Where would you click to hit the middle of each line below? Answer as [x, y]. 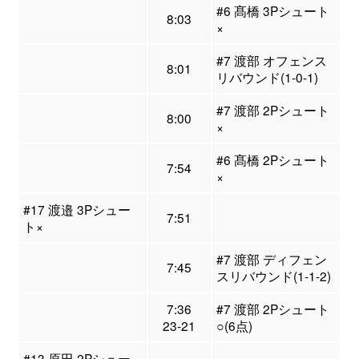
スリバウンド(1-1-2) [273, 276]
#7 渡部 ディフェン [271, 259]
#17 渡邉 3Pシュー [77, 210]
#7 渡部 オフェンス [271, 61]
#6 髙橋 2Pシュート [272, 160]
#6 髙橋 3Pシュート [272, 11]
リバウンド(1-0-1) [267, 77]
